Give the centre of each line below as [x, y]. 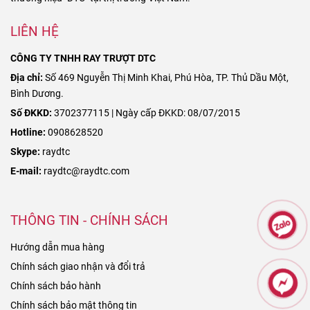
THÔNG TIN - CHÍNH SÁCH [89, 220]
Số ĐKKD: [31, 113]
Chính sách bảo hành [56, 286]
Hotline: [28, 132]
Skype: [25, 152]
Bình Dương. [37, 93]
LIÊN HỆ [35, 31]
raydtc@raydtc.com [85, 171]
